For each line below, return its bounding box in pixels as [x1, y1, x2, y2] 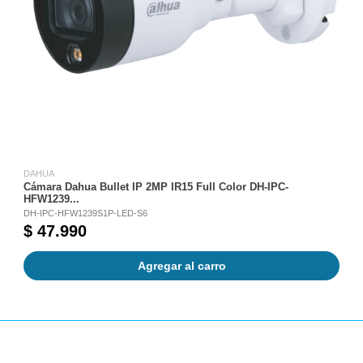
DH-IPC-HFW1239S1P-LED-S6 [23, 207, 147, 218]
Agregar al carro [137, 258, 226, 272]
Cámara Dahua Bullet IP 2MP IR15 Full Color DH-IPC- [23, 181, 288, 193]
